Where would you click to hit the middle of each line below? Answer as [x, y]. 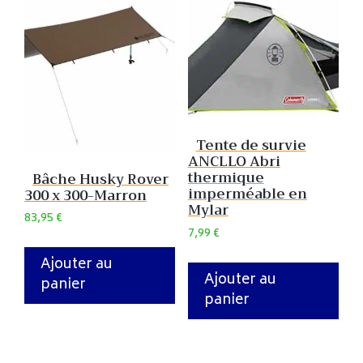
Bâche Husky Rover [100, 179]
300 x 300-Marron [85, 195]
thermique [226, 178]
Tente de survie [251, 146]
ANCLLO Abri [234, 162]
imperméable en [247, 194]
